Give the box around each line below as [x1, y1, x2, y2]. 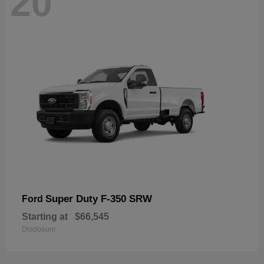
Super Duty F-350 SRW [45, 193, 152, 205]
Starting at [22, 212, 68, 222]
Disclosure [22, 225, 56, 234]
